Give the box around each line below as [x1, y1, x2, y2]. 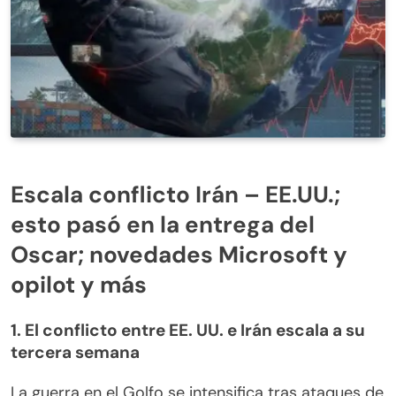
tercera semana [11, 341, 140, 364]
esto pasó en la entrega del [11, 209, 315, 240]
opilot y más [11, 270, 147, 301]
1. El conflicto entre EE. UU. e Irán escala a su [11, 319, 365, 342]
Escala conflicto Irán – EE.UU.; [11, 179, 340, 210]
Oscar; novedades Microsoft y [11, 240, 347, 270]
